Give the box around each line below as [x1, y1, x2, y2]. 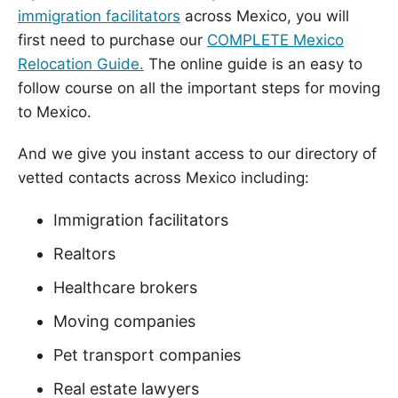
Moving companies [53, 311, 195, 330]
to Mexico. [18, 102, 92, 121]
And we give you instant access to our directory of [18, 144, 377, 163]
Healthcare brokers [53, 277, 197, 297]
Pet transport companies [53, 345, 241, 364]
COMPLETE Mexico [207, 30, 344, 49]
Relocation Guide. [18, 54, 144, 73]
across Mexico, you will [180, 6, 349, 25]
